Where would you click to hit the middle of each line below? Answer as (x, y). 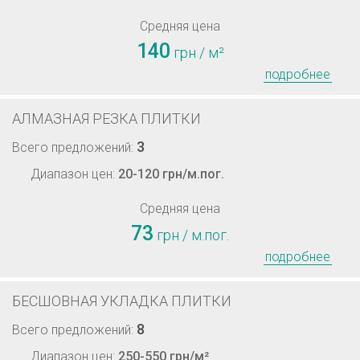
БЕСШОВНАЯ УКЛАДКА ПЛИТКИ (122, 301)
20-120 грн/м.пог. (171, 174)
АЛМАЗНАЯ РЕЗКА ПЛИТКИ (106, 119)
